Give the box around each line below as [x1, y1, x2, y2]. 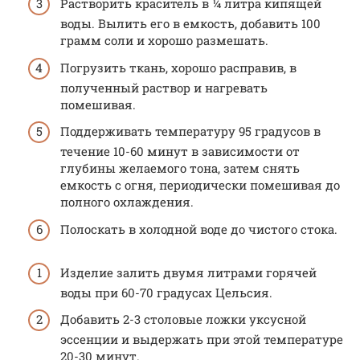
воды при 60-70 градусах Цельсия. [60, 284, 272, 301]
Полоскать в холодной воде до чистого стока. [60, 220, 337, 237]
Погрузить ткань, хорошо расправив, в [60, 59, 297, 76]
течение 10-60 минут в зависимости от [60, 143, 300, 159]
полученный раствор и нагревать [60, 79, 268, 96]
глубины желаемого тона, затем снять [60, 160, 300, 176]
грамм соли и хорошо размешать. [60, 32, 268, 48]
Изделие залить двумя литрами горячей [60, 264, 317, 280]
